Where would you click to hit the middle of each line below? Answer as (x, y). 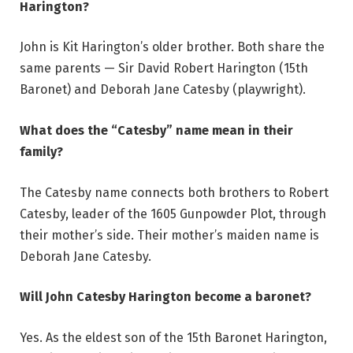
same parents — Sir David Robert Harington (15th (164, 69)
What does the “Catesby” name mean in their (156, 131)
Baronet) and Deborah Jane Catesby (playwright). (163, 90)
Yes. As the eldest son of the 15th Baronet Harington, (173, 337)
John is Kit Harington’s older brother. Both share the (172, 47)
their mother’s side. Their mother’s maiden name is (169, 235)
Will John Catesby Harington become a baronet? (165, 297)
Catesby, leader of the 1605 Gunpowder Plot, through (173, 214)
